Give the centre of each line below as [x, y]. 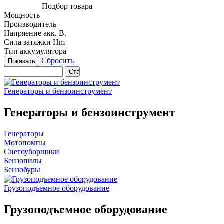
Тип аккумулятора [35, 51]
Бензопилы [23, 160]
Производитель [30, 24]
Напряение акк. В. [35, 33]
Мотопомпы [25, 142]
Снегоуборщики [32, 151]
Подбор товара [66, 6]
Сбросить [58, 61]
